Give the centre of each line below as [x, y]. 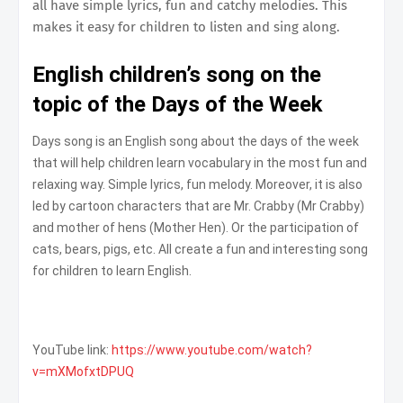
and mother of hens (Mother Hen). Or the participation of [196, 227]
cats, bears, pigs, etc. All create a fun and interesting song [200, 249]
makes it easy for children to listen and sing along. [186, 27]
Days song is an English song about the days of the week [196, 141]
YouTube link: [71, 349]
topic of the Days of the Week [178, 104]
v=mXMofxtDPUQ [83, 371]
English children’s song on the [177, 74]
